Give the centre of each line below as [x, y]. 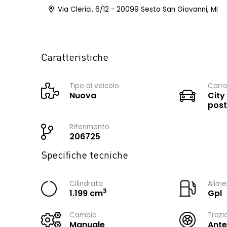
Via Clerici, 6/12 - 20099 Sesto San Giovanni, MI [137, 9]
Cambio [83, 215]
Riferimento [89, 127]
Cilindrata [86, 184]
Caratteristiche [75, 58]
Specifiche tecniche [85, 156]
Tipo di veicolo [94, 86]
